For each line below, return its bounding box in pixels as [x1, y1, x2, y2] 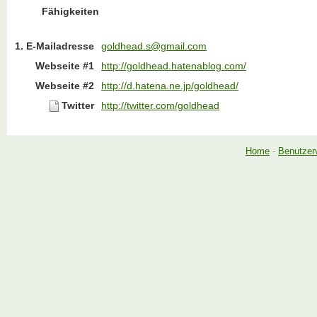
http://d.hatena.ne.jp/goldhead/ [101, 80, 238, 92]
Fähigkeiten [42, 6, 99, 18]
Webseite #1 [35, 60, 94, 72]
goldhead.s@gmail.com [101, 40, 207, 52]
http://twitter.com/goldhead [101, 100, 219, 112]
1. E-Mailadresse [15, 40, 94, 52]
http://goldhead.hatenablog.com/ [101, 60, 246, 72]
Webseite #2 [35, 80, 94, 92]
